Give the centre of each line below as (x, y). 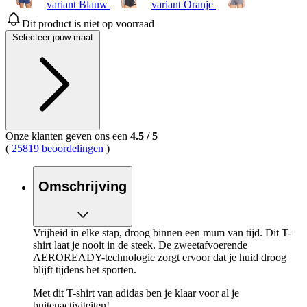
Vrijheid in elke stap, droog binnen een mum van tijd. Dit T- (162, 232)
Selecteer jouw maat (53, 37)
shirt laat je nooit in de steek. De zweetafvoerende (140, 245)
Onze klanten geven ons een (68, 136)
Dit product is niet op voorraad (88, 23)
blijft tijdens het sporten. (85, 269)
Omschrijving (83, 187)
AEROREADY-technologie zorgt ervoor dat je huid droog (160, 257)
